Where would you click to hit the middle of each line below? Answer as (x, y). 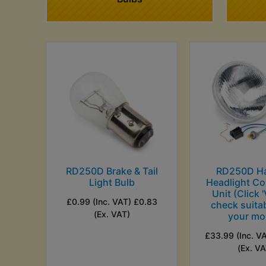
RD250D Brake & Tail (112, 171)
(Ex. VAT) (112, 214)
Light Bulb (112, 182)
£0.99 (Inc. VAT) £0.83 (112, 201)
